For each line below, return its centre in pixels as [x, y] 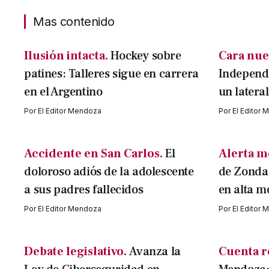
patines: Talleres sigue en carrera [111, 74]
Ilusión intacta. [66, 56]
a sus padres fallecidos [84, 190]
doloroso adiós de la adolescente [109, 172]
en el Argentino [63, 92]
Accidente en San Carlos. [94, 154]
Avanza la [155, 252]
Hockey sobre [146, 56]
